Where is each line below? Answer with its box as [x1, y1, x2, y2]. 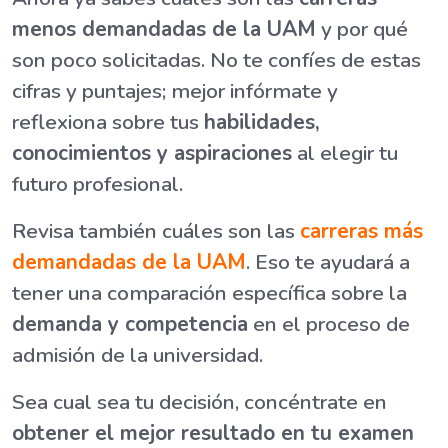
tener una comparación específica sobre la [12, 279, 407, 308]
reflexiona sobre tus [12, 108, 204, 137]
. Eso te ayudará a [246, 248, 410, 277]
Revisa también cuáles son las [12, 217, 300, 246]
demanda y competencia [12, 310, 248, 339]
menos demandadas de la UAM [12, 15, 316, 44]
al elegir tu [292, 139, 398, 168]
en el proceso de [248, 310, 410, 339]
